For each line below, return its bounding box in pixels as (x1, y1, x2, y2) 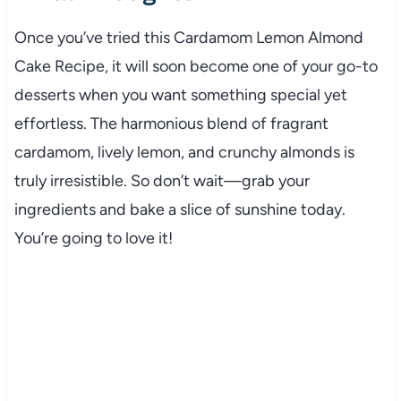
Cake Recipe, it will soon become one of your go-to (13, 55, 378, 76)
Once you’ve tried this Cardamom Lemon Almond (13, 27, 363, 47)
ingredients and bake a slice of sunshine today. (13, 199, 346, 219)
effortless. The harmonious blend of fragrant (13, 113, 328, 133)
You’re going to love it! (13, 227, 173, 248)
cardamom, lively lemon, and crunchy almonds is (13, 141, 354, 162)
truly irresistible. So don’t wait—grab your (13, 170, 310, 191)
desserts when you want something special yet (13, 84, 347, 105)
